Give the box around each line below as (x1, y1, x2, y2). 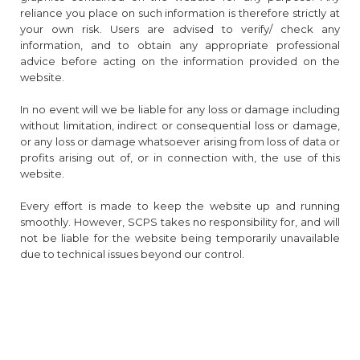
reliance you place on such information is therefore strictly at (20, 6, 340, 19)
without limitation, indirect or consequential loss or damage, (20, 119, 340, 132)
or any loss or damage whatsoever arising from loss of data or (20, 135, 340, 148)
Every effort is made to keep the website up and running (20, 199, 340, 212)
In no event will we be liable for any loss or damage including (20, 103, 340, 116)
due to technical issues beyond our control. (20, 247, 244, 260)
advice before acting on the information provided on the (20, 55, 340, 67)
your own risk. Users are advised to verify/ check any (20, 22, 340, 35)
